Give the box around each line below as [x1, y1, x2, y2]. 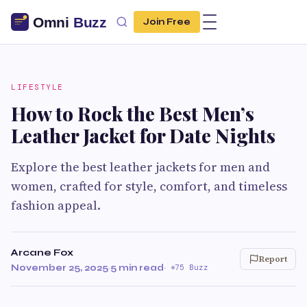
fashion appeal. [11, 197, 101, 214]
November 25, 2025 [11, 262, 108, 273]
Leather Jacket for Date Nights [11, 123, 275, 148]
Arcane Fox [11, 247, 73, 258]
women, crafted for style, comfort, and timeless [11, 177, 287, 195]
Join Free [143, 16, 191, 27]
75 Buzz [175, 262, 208, 272]
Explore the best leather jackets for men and [11, 158, 270, 175]
